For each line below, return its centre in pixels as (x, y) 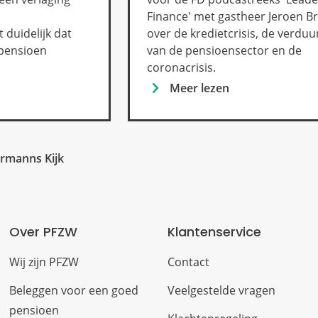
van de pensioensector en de (225, 50)
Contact (188, 262)
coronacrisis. (182, 67)
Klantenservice (214, 231)
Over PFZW (44, 231)
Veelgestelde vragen (221, 290)
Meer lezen (200, 88)
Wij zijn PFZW (44, 262)
